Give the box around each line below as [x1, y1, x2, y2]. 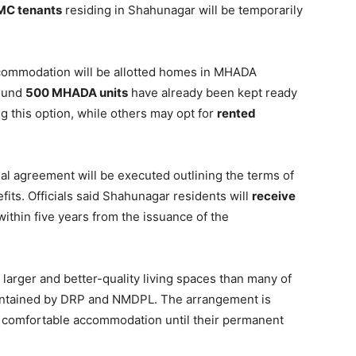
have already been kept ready [128, 85, 297, 100]
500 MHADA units [25, 85, 128, 100]
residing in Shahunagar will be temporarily [62, 2, 303, 17]
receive [252, 188, 296, 203]
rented [217, 106, 256, 121]
